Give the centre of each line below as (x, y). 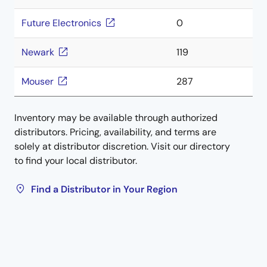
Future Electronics (61, 23)
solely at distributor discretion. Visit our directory (122, 146)
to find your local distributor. (76, 161)
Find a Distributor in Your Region (104, 189)
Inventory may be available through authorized (116, 118)
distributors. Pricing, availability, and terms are (115, 132)
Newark (38, 52)
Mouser (38, 81)
